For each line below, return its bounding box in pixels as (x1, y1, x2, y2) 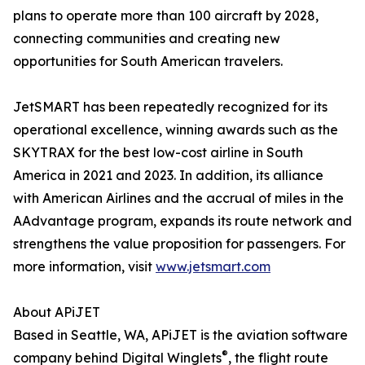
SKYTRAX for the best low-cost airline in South (13, 144, 303, 161)
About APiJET (13, 304, 100, 321)
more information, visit (13, 258, 156, 275)
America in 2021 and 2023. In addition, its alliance (13, 167, 323, 184)
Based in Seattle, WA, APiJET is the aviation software (13, 327, 348, 344)
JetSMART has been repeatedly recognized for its (13, 99, 328, 116)
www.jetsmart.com (156, 258, 270, 275)
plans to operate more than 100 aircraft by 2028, (13, 7, 319, 24)
